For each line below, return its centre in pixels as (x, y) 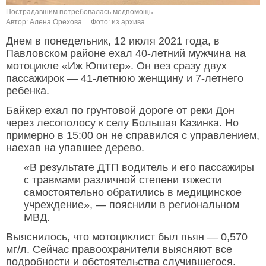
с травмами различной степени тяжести (123, 180)
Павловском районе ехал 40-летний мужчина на (126, 54)
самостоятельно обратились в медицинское (133, 193)
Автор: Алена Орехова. (45, 22)
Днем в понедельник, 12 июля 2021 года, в (113, 41)
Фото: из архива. (119, 22)
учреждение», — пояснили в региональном (132, 205)
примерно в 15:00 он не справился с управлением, (133, 136)
